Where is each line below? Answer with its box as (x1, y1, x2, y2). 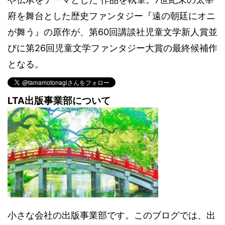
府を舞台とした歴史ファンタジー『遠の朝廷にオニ (8, 10, 215, 21)
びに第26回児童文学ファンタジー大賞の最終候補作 (8, 42, 217, 53)
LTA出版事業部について (8, 94, 110, 106)
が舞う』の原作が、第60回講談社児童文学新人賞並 (8, 26, 217, 37)
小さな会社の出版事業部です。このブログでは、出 (8, 209, 215, 220)
